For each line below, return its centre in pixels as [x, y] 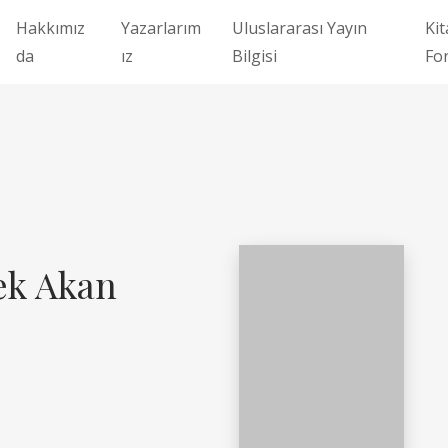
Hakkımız [50, 28]
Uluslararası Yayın [299, 28]
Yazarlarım [161, 28]
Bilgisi [254, 56]
